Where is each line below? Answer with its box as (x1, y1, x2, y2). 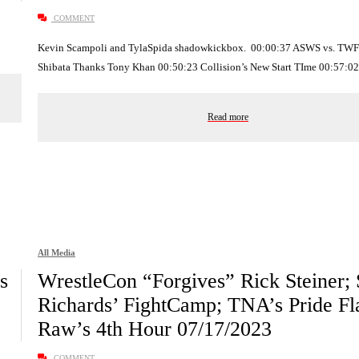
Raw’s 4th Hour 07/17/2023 (38, 317, 272, 341)
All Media (38, 248, 75, 258)
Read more (208, 111, 248, 123)
